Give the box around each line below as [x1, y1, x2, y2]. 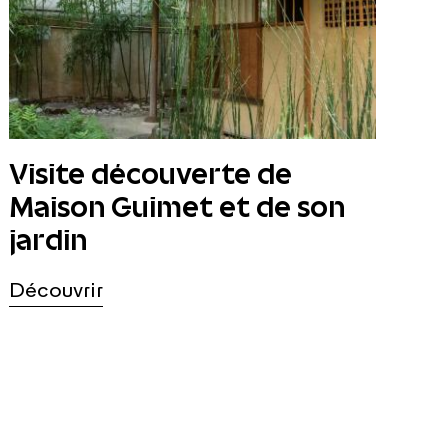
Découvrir [9, 283, 104, 301]
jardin [9, 225, 88, 257]
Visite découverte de [9, 159, 293, 191]
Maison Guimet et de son [9, 192, 346, 224]
